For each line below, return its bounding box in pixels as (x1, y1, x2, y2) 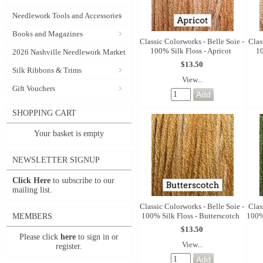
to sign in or (76, 232, 119, 241)
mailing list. (12, 186, 52, 194)
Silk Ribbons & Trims (12, 66, 82, 75)
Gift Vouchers (12, 84, 55, 93)
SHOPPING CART (12, 109, 76, 117)
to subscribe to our (50, 176, 114, 185)
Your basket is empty (34, 129, 104, 138)
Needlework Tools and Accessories (12, 11, 122, 20)
